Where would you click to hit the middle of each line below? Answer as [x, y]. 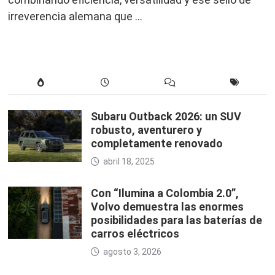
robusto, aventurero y [147, 130]
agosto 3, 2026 [133, 252]
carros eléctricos [135, 234]
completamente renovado [157, 144]
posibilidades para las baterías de [177, 220]
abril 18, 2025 [129, 162]
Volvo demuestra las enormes [168, 207]
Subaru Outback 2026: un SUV [166, 117]
